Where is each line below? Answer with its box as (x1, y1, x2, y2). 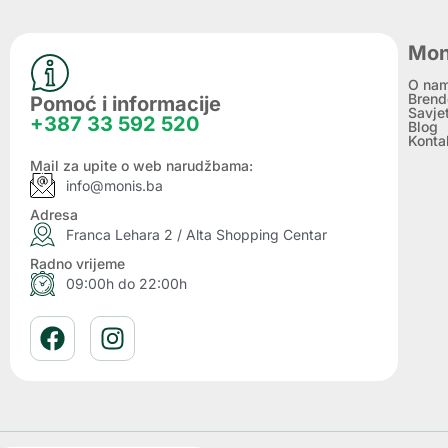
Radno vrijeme (30, 255, 125, 273)
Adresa (30, 206, 78, 224)
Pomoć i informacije (30, 92, 221, 117)
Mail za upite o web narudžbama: (30, 157, 253, 175)
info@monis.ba (66, 177, 164, 195)
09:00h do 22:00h (66, 275, 188, 293)
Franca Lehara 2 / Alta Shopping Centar (66, 226, 328, 244)
